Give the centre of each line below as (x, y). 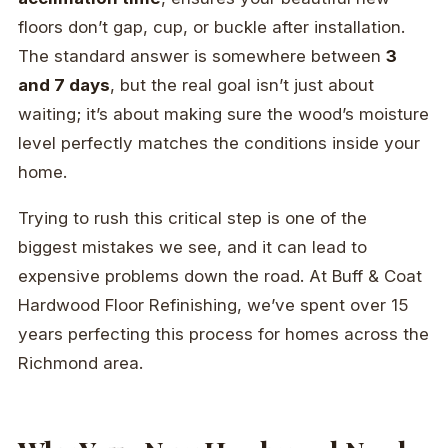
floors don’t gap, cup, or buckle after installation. (211, 27)
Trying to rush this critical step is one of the (192, 218)
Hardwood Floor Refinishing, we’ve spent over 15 (213, 305)
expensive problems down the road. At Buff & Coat (220, 276)
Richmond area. (80, 363)
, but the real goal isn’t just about (242, 85)
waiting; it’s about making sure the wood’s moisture (223, 114)
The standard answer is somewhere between (202, 56)
